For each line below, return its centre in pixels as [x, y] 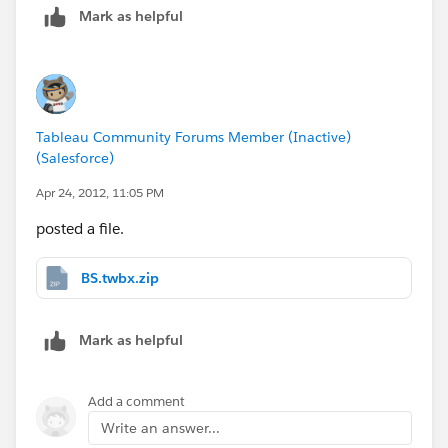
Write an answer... [160, 427]
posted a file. [80, 228]
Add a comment [136, 401]
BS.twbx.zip [120, 277]
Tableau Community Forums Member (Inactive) [193, 136]
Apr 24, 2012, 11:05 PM [100, 192]
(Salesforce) [75, 157]
